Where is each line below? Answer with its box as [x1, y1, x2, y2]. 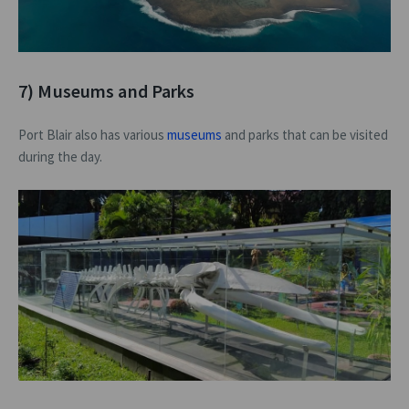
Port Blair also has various [18, 126, 167, 144]
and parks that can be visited [222, 126, 388, 144]
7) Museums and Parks [18, 79, 195, 103]
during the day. [18, 148, 105, 166]
